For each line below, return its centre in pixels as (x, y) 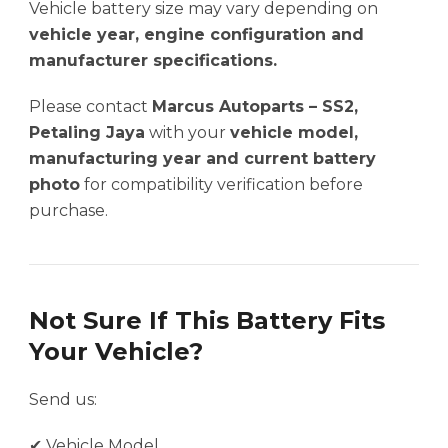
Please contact (90, 107)
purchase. (68, 211)
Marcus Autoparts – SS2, (255, 107)
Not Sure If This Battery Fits (207, 321)
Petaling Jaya (87, 133)
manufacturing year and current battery (202, 159)
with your (187, 133)
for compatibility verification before (221, 185)
